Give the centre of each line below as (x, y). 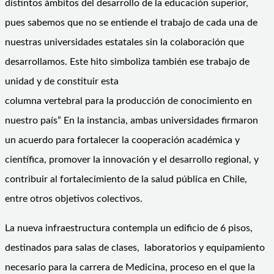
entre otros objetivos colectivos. (74, 198)
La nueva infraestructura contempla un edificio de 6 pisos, (129, 228)
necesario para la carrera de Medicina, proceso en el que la (130, 267)
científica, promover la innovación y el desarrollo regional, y (132, 159)
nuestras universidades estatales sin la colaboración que (124, 42)
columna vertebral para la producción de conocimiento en (128, 101)
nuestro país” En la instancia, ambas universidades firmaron (131, 120)
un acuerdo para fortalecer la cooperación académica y (122, 140)
